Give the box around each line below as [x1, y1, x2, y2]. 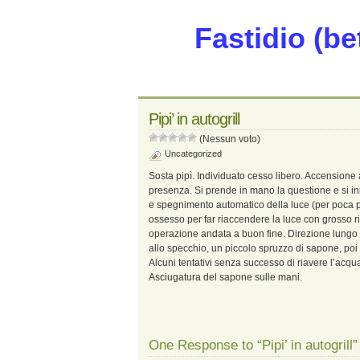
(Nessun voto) [197, 133, 260, 145]
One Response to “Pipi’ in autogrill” [149, 337, 358, 353]
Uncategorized [165, 149, 222, 158]
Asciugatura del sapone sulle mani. [149, 272, 302, 283]
